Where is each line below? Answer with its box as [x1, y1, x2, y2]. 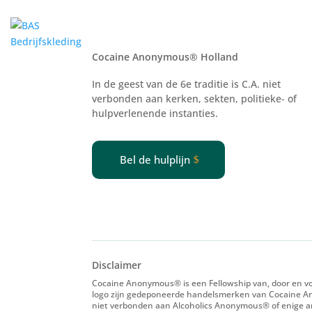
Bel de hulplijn [120, 153, 190, 167]
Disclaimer [92, 258, 141, 272]
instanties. [166, 106, 218, 120]
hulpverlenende [92, 106, 166, 120]
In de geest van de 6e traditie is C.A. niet [92, 77, 281, 91]
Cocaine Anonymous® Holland [92, 49, 238, 63]
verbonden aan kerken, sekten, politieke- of [92, 91, 297, 105]
